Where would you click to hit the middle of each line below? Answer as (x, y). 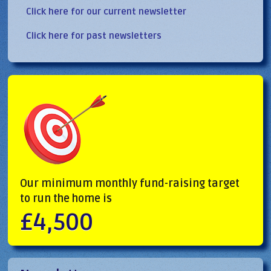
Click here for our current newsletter (106, 11)
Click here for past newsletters (94, 35)
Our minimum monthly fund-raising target (130, 183)
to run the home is (66, 198)
